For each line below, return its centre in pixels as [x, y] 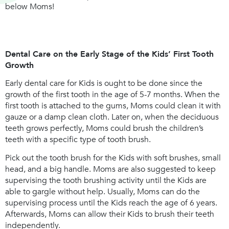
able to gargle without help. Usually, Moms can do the [102, 191]
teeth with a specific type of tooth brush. [78, 140]
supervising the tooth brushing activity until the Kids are [106, 180]
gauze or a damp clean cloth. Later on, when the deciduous [112, 117]
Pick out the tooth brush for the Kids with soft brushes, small [113, 158]
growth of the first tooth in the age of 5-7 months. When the [112, 95]
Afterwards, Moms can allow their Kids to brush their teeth [110, 214]
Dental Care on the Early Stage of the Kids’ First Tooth [109, 54]
